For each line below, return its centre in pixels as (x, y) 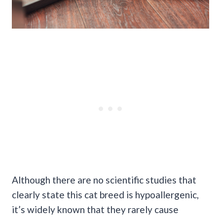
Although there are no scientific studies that (104, 180)
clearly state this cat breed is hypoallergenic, (105, 195)
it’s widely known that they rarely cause (95, 210)
